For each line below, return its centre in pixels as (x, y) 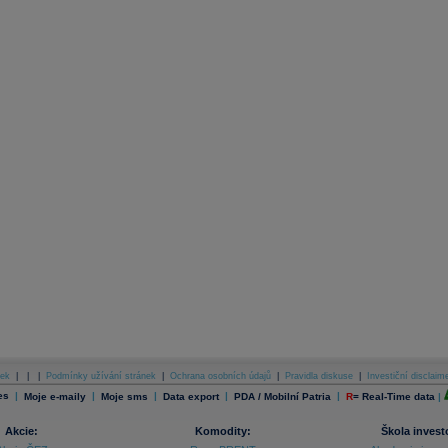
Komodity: (222, 431)
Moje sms (124, 396)
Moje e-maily (55, 396)
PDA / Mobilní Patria (284, 396)
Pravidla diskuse (318, 376)
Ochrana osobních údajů (220, 376)
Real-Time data (398, 396)
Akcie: (21, 431)
